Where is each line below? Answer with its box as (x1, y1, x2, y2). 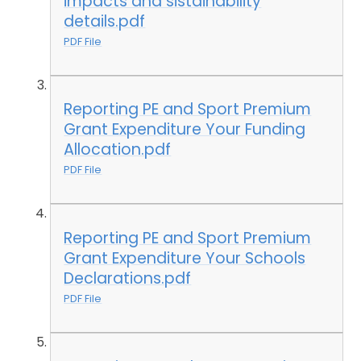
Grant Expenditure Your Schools (64, 247, 306, 269)
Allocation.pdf (64, 139, 172, 161)
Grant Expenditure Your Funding (64, 118, 306, 141)
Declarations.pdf (64, 267, 192, 289)
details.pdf (64, 10, 146, 32)
